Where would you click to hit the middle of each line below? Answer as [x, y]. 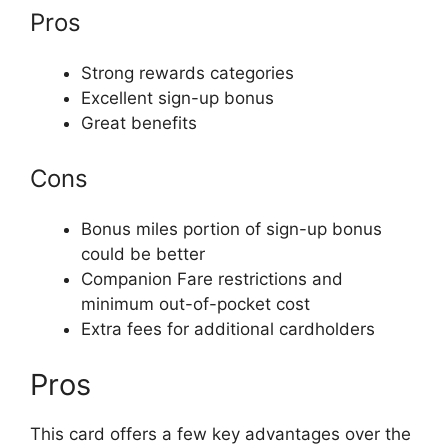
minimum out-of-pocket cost [195, 304]
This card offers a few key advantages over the [220, 433]
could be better [143, 254]
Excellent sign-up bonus [177, 97]
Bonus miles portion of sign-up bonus [231, 229]
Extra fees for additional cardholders [228, 329]
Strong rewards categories [187, 72]
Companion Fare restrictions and [212, 279]
